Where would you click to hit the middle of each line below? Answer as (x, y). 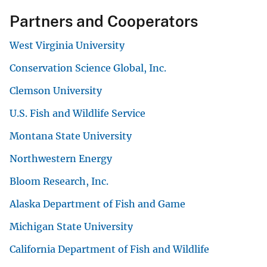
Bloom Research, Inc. (59, 181)
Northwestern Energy (61, 158)
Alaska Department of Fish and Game (97, 204)
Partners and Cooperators (104, 21)
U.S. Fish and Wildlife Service (77, 113)
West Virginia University (67, 45)
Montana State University (71, 136)
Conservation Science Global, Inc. (88, 68)
